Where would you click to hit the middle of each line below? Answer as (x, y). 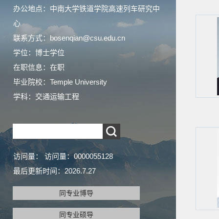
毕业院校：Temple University (60, 82)
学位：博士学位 (39, 53)
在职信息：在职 (39, 67)
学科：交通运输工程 (46, 97)
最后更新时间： (39, 171)
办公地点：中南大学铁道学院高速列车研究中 (87, 9)
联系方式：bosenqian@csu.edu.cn (69, 38)
